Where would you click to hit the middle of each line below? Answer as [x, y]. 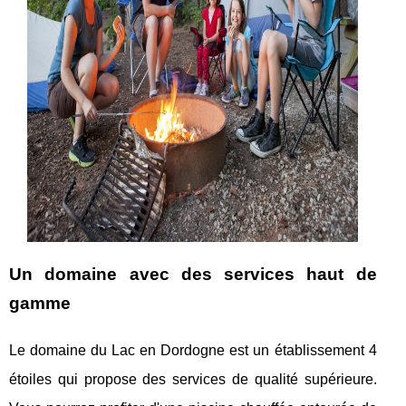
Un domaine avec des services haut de [193, 274]
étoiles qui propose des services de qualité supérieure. [193, 379]
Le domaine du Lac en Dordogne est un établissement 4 [193, 350]
